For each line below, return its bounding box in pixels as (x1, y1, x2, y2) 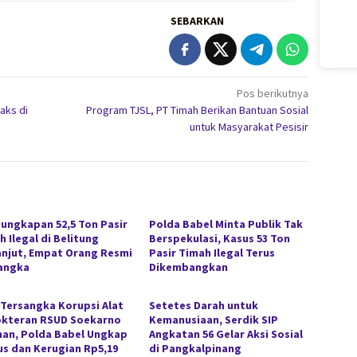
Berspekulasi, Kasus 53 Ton (149, 231, 291, 246)
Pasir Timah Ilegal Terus (149, 245, 276, 261)
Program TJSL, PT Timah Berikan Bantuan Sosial (86, 103, 309, 118)
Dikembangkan (149, 260, 229, 275)
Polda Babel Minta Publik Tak (149, 217, 304, 232)
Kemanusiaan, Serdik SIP (149, 312, 279, 328)
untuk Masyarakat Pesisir (190, 120, 309, 135)
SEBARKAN (171, 14, 225, 29)
